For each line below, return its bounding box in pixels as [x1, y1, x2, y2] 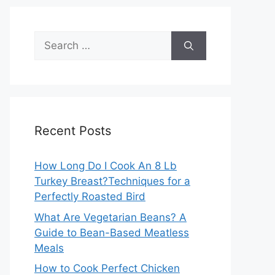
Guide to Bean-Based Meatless [34, 226, 189, 239]
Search [34, 32, 68, 45]
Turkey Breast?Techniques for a [34, 175, 190, 188]
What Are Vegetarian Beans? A [34, 211, 187, 223]
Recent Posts [34, 123, 111, 139]
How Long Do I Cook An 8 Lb [34, 160, 177, 172]
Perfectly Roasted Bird [34, 190, 145, 203]
